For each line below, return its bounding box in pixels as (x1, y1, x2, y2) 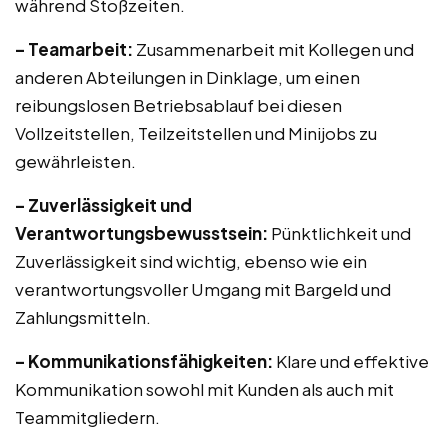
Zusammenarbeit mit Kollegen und (133, 38, 414, 60)
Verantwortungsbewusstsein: (15, 222, 268, 244)
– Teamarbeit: (15, 38, 133, 60)
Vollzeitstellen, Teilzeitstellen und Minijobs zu (15, 122, 377, 144)
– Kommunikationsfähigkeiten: (15, 350, 273, 372)
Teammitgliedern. (15, 406, 160, 428)
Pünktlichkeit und (268, 222, 411, 244)
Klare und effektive (273, 350, 429, 372)
